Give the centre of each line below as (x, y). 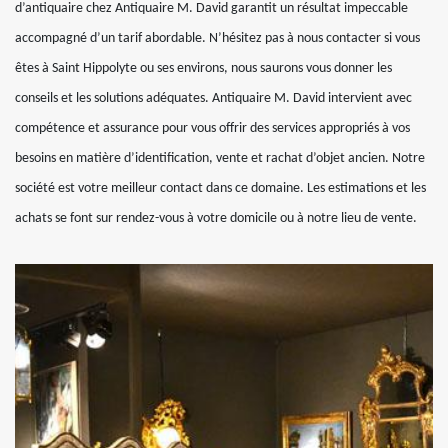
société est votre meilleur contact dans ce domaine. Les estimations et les (220, 188)
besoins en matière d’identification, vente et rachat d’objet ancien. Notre (220, 158)
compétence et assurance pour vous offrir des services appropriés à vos (212, 128)
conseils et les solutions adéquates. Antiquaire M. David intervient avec (213, 98)
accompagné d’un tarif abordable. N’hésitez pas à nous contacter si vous (217, 38)
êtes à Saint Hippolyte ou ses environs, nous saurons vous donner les (203, 68)
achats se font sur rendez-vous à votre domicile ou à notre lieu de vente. (216, 218)
